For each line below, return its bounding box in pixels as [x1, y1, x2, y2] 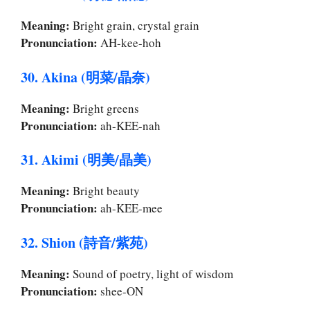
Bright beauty [70, 183, 140, 199]
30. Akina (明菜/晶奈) [21, 66, 150, 87]
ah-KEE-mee [98, 200, 163, 217]
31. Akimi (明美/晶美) [21, 149, 152, 170]
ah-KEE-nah [98, 117, 161, 134]
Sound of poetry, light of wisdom [70, 265, 233, 282]
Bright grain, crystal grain [70, 17, 199, 34]
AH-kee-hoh [98, 35, 161, 51]
